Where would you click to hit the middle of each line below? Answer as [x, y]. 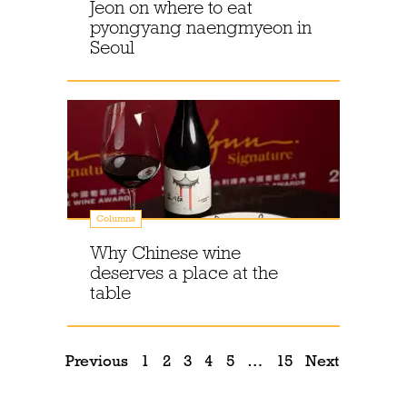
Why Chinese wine [165, 253]
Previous [96, 361]
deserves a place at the [184, 273]
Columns [116, 218]
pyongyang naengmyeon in [201, 27]
